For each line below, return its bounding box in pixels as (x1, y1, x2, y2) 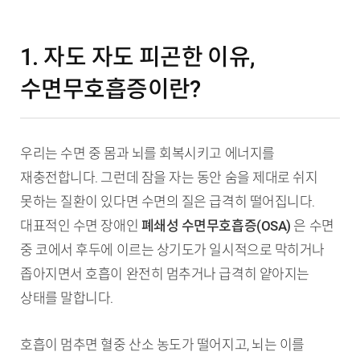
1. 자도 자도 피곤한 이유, (20, 43, 255, 72)
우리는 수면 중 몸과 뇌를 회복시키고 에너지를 (20, 145, 275, 162)
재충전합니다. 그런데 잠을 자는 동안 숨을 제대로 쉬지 (20, 170, 318, 186)
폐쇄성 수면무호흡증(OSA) (141, 218, 291, 235)
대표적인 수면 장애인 (20, 218, 141, 235)
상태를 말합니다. (20, 290, 113, 307)
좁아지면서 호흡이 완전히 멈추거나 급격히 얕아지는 (20, 266, 309, 283)
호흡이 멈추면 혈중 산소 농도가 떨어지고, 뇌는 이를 (20, 336, 305, 353)
